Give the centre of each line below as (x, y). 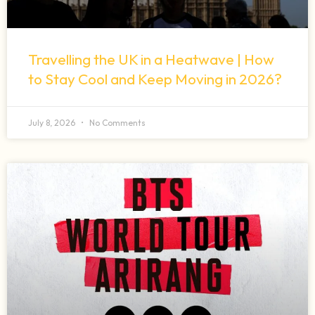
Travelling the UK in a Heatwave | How (151, 59)
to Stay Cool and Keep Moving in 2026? (155, 79)
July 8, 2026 (53, 123)
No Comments (116, 123)
